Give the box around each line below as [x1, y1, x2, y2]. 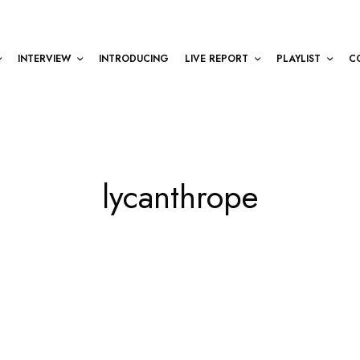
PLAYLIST [276, 51, 321, 66]
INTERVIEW [18, 51, 71, 66]
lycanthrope [102, 174, 258, 220]
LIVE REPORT [185, 51, 248, 66]
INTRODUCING [99, 51, 169, 66]
